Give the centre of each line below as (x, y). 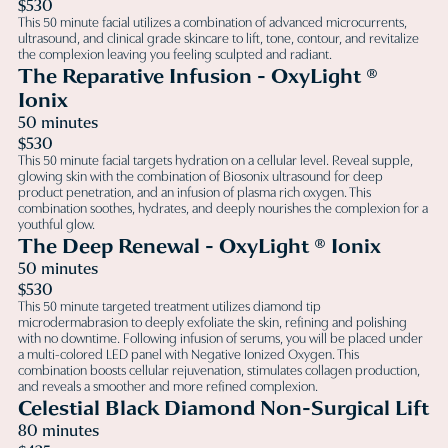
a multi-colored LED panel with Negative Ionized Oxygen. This (188, 355)
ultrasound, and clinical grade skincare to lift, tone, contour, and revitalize (218, 39)
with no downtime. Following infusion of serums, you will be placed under (220, 339)
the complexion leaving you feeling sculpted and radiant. (175, 55)
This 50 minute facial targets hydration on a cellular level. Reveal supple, (215, 161)
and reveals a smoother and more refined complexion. (168, 387)
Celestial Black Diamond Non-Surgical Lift (223, 407)
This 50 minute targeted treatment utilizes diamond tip (169, 307)
